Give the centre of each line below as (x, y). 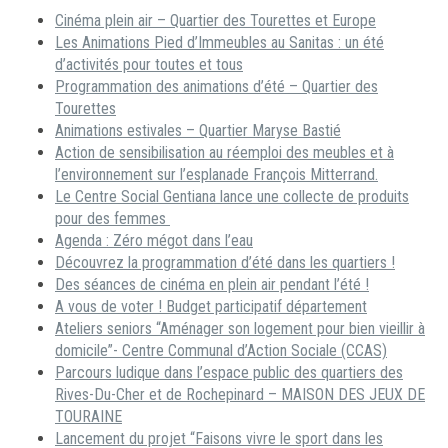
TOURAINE (88, 416)
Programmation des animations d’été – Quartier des (216, 86)
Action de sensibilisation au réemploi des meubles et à (224, 152)
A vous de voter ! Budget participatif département (211, 306)
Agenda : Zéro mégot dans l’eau (154, 240)
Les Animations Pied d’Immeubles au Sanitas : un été (219, 42)
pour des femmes (112, 218)
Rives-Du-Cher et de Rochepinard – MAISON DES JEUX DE (240, 394)
